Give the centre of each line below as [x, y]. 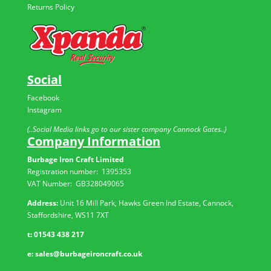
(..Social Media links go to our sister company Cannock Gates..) [126, 129]
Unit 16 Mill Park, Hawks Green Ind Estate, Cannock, [145, 203]
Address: [42, 203]
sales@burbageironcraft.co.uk [88, 254]
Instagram [44, 110]
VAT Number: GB [56, 184]
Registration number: [64, 171]
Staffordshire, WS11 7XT [68, 215]
